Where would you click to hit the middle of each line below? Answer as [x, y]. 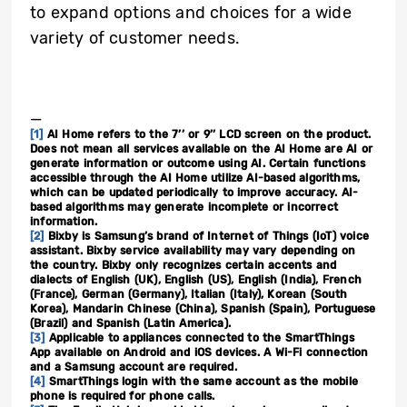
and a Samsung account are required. [134, 367]
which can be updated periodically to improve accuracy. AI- [194, 193]
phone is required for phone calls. [123, 397]
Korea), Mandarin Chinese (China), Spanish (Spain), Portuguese [203, 309]
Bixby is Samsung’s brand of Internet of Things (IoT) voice [206, 237]
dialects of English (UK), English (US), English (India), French [196, 280]
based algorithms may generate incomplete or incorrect [184, 208]
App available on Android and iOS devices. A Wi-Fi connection [199, 353]
